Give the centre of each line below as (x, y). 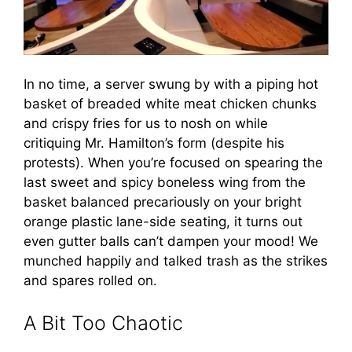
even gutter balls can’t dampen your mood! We (171, 242)
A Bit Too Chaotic (106, 323)
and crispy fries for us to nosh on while (146, 124)
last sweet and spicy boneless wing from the (165, 183)
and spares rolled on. (90, 281)
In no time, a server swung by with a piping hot (171, 84)
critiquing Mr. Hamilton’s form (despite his (154, 143)
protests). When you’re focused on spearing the (173, 163)
